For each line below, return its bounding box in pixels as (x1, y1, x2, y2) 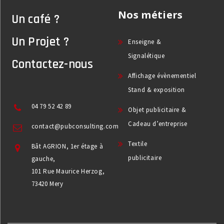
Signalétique (128, 51, 165, 60)
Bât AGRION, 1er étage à (31, 142, 103, 151)
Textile (128, 139, 147, 148)
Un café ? (11, 11, 60, 28)
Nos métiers (118, 8, 183, 22)
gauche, (31, 154, 55, 163)
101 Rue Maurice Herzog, (31, 167, 105, 176)
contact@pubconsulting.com (31, 122, 119, 131)
